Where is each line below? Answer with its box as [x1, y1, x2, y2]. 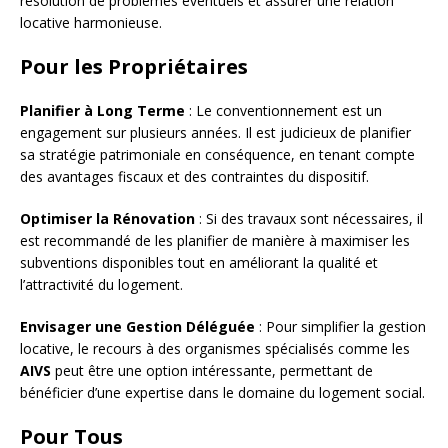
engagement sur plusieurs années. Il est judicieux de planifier [20, 122, 411, 142]
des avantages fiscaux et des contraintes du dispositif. [20, 166, 369, 186]
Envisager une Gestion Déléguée [20, 316, 255, 336]
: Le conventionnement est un [185, 100, 382, 120]
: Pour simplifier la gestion [255, 316, 426, 336]
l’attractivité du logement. [20, 274, 183, 294]
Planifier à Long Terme [20, 100, 185, 120]
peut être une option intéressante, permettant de [51, 360, 373, 380]
